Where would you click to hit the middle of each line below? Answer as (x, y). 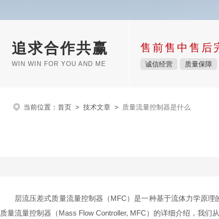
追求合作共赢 (60, 48)
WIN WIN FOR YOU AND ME (59, 64)
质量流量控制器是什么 (156, 107)
